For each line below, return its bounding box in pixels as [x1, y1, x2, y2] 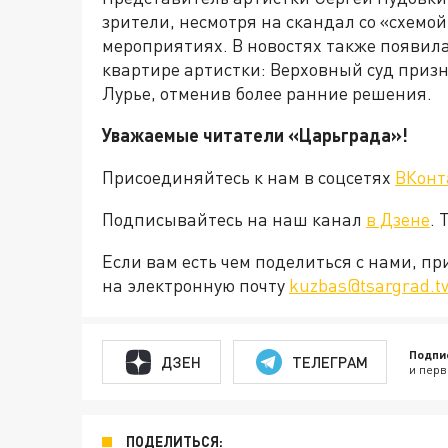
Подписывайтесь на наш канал [102, 208, 366, 231]
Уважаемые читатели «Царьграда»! [102, 124, 408, 147]
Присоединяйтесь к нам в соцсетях [102, 166, 395, 189]
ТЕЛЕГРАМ [291, 352, 368, 371]
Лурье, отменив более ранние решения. [102, 82, 432, 105]
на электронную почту [102, 274, 289, 297]
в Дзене [366, 208, 430, 231]
